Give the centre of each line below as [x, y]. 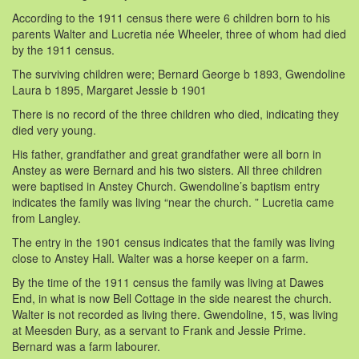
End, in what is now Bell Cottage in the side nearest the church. [172, 298]
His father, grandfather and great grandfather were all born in [167, 153]
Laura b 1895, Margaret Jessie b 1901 [109, 89]
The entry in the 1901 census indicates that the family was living [173, 242]
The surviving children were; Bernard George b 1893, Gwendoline [179, 73]
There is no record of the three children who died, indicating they [175, 113]
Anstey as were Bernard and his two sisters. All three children [167, 169]
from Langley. [46, 218]
